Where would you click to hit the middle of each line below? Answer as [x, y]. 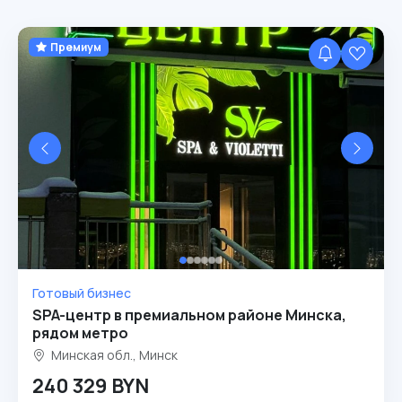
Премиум [75, 47]
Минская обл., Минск [113, 355]
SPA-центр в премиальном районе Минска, [189, 315]
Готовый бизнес [82, 293]
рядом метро [80, 333]
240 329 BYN [91, 386]
